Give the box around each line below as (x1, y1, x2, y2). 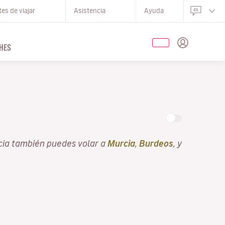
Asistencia (74, 8, 105, 14)
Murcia (107, 139, 135, 148)
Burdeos (139, 139, 173, 148)
